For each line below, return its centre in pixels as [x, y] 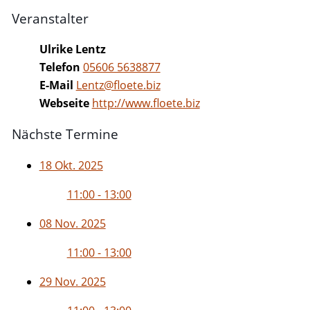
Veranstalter [50, 18]
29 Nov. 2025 [72, 281]
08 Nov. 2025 [72, 223]
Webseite [64, 103]
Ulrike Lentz [72, 49]
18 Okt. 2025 [71, 165]
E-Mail [56, 85]
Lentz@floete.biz [118, 85]
